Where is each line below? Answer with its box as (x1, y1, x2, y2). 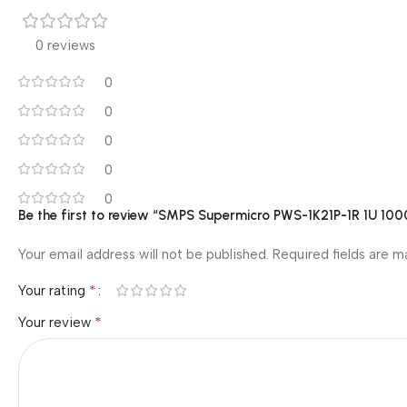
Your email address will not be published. (18, 245, 269, 263)
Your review (18, 313, 94, 331)
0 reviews (35, 36, 95, 54)
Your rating (18, 282, 89, 299)
